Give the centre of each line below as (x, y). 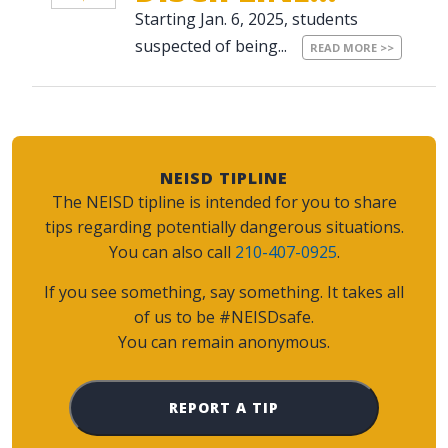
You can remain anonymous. (224, 341)
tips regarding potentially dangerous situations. (224, 226)
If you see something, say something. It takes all (224, 291)
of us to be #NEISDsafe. (224, 316)
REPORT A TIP (223, 407)
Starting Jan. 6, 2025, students (246, 19)
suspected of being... (213, 46)
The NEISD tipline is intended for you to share (224, 201)
